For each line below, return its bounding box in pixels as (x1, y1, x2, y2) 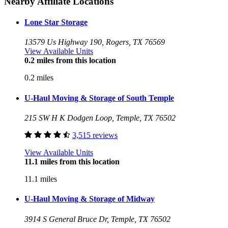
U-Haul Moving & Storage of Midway (24, 194, 155, 204)
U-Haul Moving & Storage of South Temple (24, 93, 174, 102)
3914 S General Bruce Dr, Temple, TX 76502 (24, 214, 170, 223)
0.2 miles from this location (24, 56, 116, 65)
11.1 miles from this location (24, 157, 120, 166)
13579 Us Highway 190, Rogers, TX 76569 (24, 38, 165, 47)
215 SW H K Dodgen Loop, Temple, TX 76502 (24, 113, 176, 123)
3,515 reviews (72, 131, 118, 140)
